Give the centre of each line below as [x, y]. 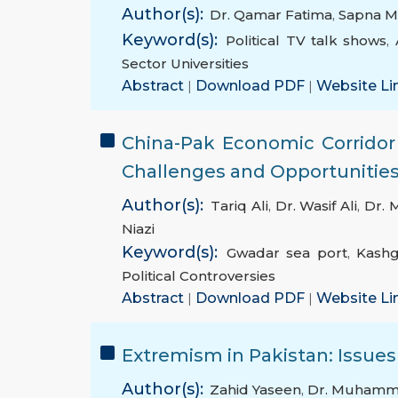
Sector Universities [185, 64]
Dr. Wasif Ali [316, 206]
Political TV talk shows [306, 41]
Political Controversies [199, 276]
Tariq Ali [239, 206]
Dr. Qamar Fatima [271, 15]
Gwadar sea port [287, 253]
